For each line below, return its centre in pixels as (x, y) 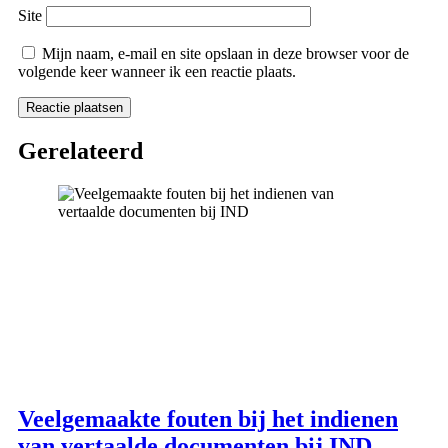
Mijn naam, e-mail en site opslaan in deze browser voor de (225, 54)
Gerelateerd (80, 151)
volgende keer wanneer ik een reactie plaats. (157, 72)
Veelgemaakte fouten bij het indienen (208, 418)
